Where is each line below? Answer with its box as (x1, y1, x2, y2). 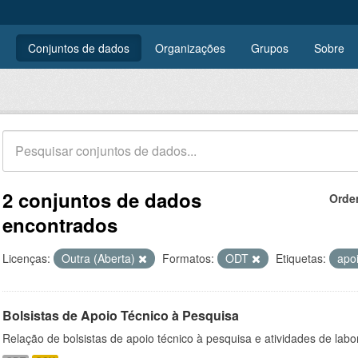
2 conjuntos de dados (2, 186, 201, 213)
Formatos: (162, 250, 214, 266)
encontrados (2, 211, 117, 238)
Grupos (251, 40, 288, 56)
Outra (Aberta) (62, 250, 138, 266)
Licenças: (2, 250, 50, 266)
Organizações (155, 40, 225, 56)
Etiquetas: (276, 250, 326, 266)
